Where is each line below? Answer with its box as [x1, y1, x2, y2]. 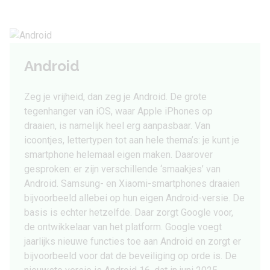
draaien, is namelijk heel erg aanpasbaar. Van [24, 120, 210, 131]
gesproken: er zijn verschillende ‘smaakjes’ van [24, 163, 221, 175]
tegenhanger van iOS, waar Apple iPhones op [24, 105, 213, 117]
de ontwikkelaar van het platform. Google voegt [24, 221, 222, 233]
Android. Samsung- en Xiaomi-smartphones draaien [24, 178, 240, 189]
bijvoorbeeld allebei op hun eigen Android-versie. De [24, 192, 245, 204]
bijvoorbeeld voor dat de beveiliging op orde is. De [24, 250, 237, 262]
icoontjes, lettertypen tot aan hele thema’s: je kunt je [24, 134, 239, 146]
